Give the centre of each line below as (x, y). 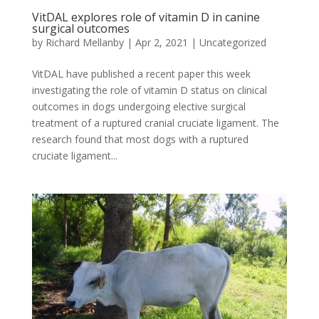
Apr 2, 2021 (161, 43)
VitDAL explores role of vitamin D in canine (146, 17)
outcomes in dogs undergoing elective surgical (138, 107)
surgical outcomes (80, 29)
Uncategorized (232, 43)
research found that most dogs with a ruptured (140, 140)
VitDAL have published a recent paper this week (141, 74)
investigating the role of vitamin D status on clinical (149, 90)
